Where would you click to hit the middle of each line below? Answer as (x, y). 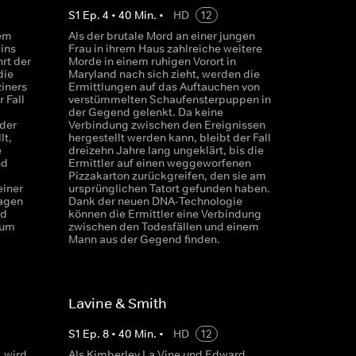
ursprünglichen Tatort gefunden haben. (169, 188)
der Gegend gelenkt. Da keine (145, 112)
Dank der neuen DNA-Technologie (155, 201)
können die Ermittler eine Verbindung (164, 214)
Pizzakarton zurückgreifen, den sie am (167, 176)
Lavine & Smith (117, 304)
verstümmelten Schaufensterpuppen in (169, 99)
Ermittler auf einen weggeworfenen (159, 163)
